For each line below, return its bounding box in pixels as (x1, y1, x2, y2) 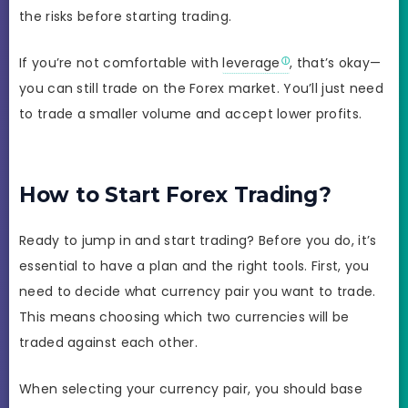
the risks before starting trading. (19, 6, 232, 25)
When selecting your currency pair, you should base (19, 379, 362, 398)
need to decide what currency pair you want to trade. (19, 281, 376, 301)
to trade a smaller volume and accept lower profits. (19, 105, 362, 124)
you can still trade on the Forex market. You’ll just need (19, 79, 384, 98)
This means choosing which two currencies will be (19, 307, 350, 326)
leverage (222, 54, 280, 73)
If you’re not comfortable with (19, 54, 223, 73)
